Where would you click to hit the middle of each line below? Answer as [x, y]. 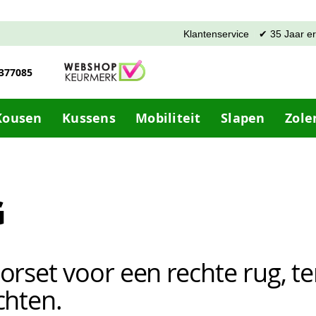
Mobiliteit [168, 118]
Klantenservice [216, 34]
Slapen [243, 118]
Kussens [89, 118]
